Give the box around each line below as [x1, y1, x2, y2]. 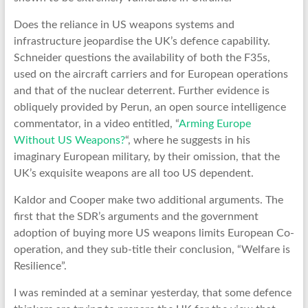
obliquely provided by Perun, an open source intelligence [13, 101, 286, 113]
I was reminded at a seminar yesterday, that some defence [13, 287, 291, 298]
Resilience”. [13, 260, 67, 272]
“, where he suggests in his [124, 134, 250, 146]
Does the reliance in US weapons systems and [13, 19, 234, 30]
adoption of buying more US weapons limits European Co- [13, 227, 294, 239]
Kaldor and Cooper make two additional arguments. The [13, 194, 283, 206]
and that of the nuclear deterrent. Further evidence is [13, 85, 269, 96]
